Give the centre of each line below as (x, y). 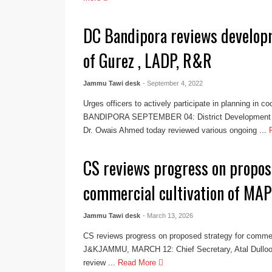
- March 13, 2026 (168, 215)
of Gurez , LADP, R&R (148, 60)
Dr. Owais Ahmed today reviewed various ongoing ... (175, 130)
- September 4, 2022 (173, 83)
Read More (138, 262)
